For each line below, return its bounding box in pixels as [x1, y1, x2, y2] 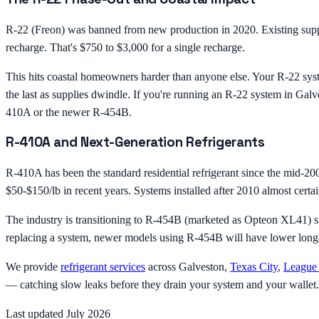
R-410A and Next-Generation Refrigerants [6, 133, 265, 150]
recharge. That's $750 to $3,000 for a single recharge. [6, 41, 245, 54]
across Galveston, [145, 260, 230, 273]
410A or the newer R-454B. [6, 106, 132, 119]
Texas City [230, 260, 278, 273]
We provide [6, 260, 61, 273]
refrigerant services [61, 260, 145, 273]
